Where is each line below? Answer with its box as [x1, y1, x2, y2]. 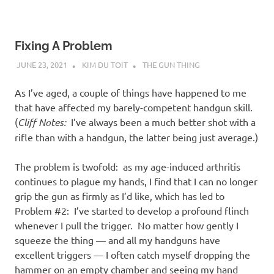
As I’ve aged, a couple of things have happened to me [15, 86, 246, 99]
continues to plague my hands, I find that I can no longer [15, 175, 257, 188]
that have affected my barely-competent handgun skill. [15, 101, 255, 114]
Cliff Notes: [18, 116, 66, 129]
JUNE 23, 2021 [16, 59, 67, 70]
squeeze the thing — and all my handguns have [15, 234, 220, 246]
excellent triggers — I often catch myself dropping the [15, 248, 250, 261]
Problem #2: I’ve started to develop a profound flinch [15, 204, 249, 217]
